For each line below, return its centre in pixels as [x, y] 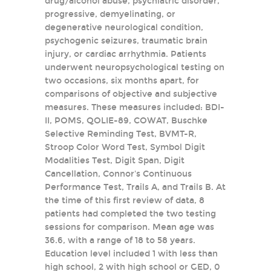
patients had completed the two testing [130, 214]
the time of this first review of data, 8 [125, 201]
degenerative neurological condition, [124, 28]
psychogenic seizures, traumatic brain [126, 41]
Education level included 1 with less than [131, 254]
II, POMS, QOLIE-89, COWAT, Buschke [126, 121]
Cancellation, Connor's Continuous [118, 174]
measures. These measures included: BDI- [135, 107]
